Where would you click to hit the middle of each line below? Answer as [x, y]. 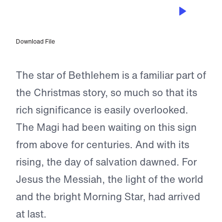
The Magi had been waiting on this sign [106, 127]
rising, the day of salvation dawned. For [106, 162]
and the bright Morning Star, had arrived [108, 197]
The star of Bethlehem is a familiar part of [111, 75]
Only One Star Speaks [69, 17]
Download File [35, 42]
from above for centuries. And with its [103, 145]
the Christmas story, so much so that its [107, 93]
